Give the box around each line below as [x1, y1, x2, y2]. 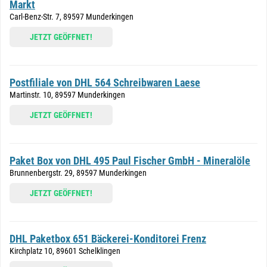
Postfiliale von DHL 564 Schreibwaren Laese [10, 76, 200, 89]
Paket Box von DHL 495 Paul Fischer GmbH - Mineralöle [10, 154, 250, 167]
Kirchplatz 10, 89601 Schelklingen [10, 246, 120, 256]
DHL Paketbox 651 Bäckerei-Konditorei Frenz [10, 232, 206, 245]
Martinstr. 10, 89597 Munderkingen [10, 90, 125, 100]
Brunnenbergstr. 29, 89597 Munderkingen [10, 168, 147, 178]
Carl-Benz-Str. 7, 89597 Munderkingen [10, 12, 133, 21]
